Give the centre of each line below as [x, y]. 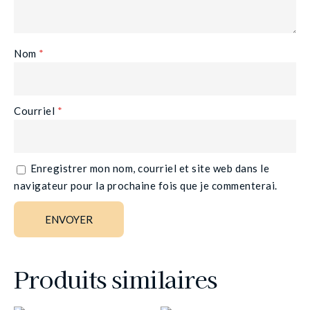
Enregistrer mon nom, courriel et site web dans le [149, 168]
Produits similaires [115, 279]
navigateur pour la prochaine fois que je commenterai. [146, 186]
